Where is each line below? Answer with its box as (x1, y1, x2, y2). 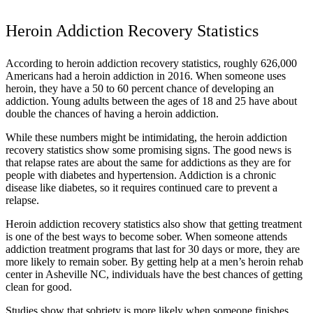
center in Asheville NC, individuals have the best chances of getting (6, 268, 303, 280)
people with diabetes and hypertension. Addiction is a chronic (6, 168, 276, 181)
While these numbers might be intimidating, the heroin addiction (6, 131, 287, 143)
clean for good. (6, 280, 72, 293)
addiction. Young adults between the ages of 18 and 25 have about (6, 94, 297, 107)
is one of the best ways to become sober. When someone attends (6, 230, 287, 242)
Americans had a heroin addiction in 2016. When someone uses (6, 69, 286, 82)
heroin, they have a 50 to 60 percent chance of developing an (6, 82, 274, 94)
